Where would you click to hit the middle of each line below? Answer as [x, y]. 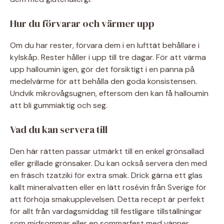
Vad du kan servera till [59, 129]
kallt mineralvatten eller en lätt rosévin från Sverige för [108, 187]
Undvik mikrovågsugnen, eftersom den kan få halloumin [109, 93]
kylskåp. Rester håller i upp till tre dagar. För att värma [108, 57]
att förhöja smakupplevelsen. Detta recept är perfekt [107, 199]
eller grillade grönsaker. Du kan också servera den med [108, 163]
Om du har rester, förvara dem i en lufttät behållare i [105, 45]
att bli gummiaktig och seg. [59, 105]
